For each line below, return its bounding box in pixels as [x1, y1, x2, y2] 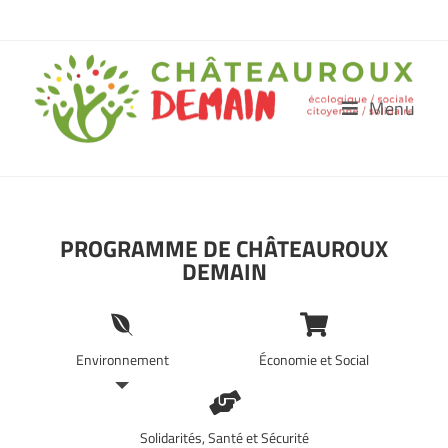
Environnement [75, 349, 169, 371]
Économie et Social [259, 349, 370, 371]
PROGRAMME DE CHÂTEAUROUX [60, 231, 388, 267]
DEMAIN [181, 254, 267, 290]
